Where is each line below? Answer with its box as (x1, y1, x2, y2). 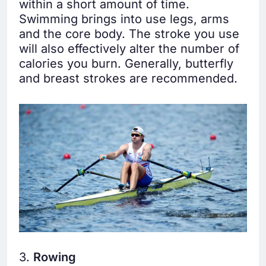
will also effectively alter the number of (19, 42, 239, 56)
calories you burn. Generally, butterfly (19, 56, 233, 71)
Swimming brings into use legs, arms (19, 12, 229, 27)
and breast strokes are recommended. (19, 71, 237, 86)
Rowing (33, 250, 76, 265)
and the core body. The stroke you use (19, 27, 239, 42)
